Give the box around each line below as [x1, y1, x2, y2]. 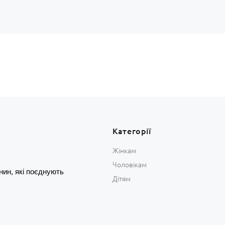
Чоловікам [113, 160, 147, 169]
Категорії [113, 126, 151, 136]
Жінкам [113, 146, 136, 155]
